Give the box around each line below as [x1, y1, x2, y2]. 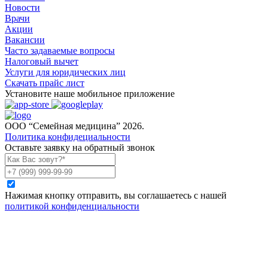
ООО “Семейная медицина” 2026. [5, 120, 144, 131]
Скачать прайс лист [5, 77, 84, 88]
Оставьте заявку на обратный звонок [5, 142, 155, 153]
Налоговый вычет [5, 56, 78, 66]
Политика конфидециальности [5, 131, 130, 142]
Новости [5, 2, 40, 13]
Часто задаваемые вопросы [5, 45, 115, 56]
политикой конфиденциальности [5, 200, 139, 211]
